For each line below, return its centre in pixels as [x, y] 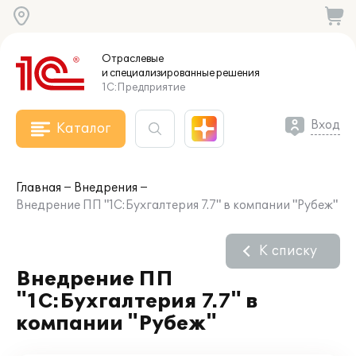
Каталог [83, 129]
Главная [39, 188]
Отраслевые [133, 59]
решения [237, 73]
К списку [288, 251]
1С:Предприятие [143, 87]
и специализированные [158, 73]
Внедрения [106, 188]
